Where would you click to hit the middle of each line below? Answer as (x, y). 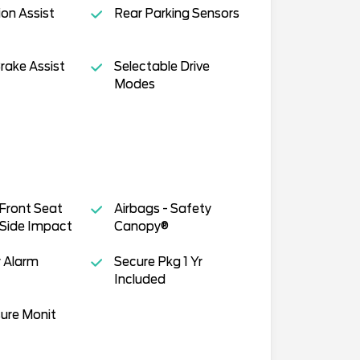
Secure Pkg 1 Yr (158, 262)
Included (139, 279)
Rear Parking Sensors (176, 13)
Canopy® (141, 226)
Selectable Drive (162, 66)
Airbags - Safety (162, 209)
